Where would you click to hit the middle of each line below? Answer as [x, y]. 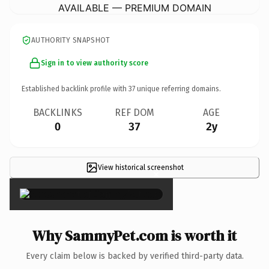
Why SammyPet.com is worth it [134, 235]
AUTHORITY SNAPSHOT [71, 40]
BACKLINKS [58, 112]
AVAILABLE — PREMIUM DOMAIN [134, 8]
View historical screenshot [141, 167]
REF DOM [134, 112]
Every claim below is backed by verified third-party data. [134, 256]
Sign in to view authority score [95, 63]
